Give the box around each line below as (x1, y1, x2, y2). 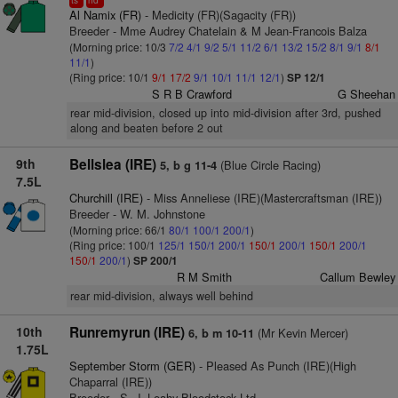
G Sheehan (337, 85, 395, 102)
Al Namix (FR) (68, 6, 141, 23)
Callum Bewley (319, 268, 395, 285)
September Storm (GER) (68, 357, 195, 374)
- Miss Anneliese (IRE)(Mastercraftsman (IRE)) (142, 189, 382, 206)
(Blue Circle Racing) (216, 156, 321, 173)
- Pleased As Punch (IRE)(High (195, 357, 356, 374)
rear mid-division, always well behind (69, 288, 253, 304)
